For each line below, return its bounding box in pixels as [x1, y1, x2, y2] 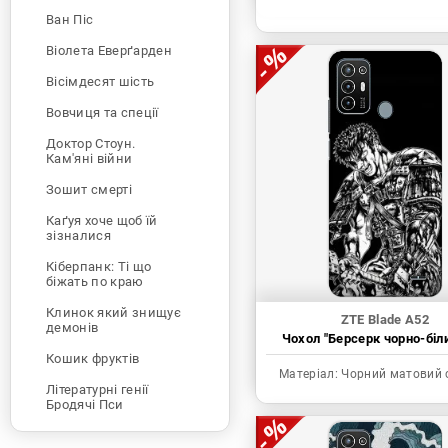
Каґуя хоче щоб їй [46, 212, 158, 228]
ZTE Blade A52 [340, 312, 430, 328]
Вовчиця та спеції [46, 104, 159, 120]
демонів [46, 319, 99, 335]
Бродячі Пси [46, 396, 124, 412]
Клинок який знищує [46, 304, 182, 320]
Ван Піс [46, 11, 94, 27]
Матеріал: [279, 367, 339, 382]
